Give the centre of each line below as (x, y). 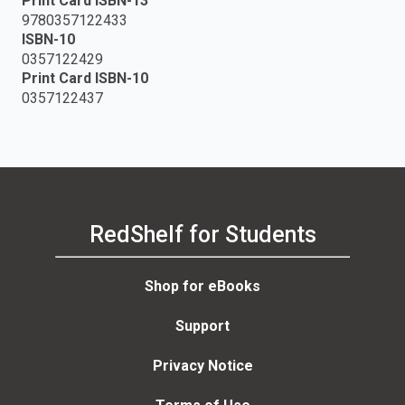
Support (202, 325)
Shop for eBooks (202, 286)
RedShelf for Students (202, 235)
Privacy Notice (202, 365)
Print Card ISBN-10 (85, 79)
